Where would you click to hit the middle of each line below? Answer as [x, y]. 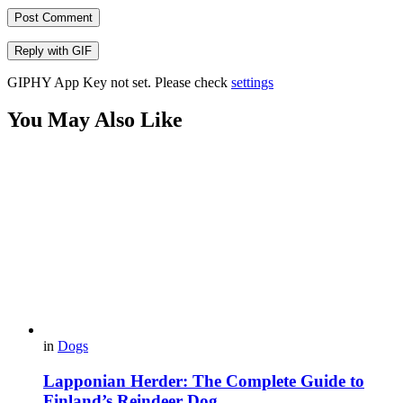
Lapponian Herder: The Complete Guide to [204, 381]
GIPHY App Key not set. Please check [119, 82]
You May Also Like [95, 120]
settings [252, 82]
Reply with [43, 50]
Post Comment [54, 17]
